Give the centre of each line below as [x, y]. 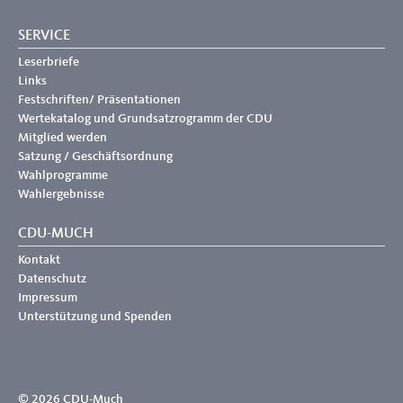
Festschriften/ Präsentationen [99, 99]
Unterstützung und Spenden [95, 316]
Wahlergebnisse [61, 194]
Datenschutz [52, 278]
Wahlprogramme [63, 175]
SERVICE [44, 36]
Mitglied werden [63, 137]
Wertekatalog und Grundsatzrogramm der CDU [145, 118]
